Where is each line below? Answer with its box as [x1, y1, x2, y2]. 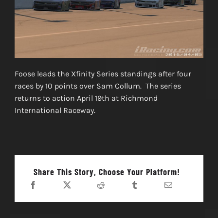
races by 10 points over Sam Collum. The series [14, 81, 181, 91]
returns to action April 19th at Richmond [14, 93, 158, 103]
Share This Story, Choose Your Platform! [34, 166, 180, 178]
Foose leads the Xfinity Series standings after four [14, 69, 191, 79]
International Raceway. [14, 106, 95, 115]
